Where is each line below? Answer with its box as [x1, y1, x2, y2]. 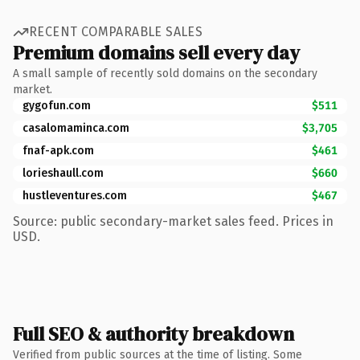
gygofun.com [22, 98, 91, 112]
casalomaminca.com [22, 121, 129, 135]
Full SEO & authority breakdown [13, 320, 294, 347]
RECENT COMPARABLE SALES [29, 24, 203, 39]
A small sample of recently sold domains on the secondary [13, 66, 317, 80]
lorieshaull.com [22, 166, 104, 180]
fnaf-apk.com [22, 143, 94, 157]
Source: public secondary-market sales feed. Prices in [13, 213, 333, 229]
